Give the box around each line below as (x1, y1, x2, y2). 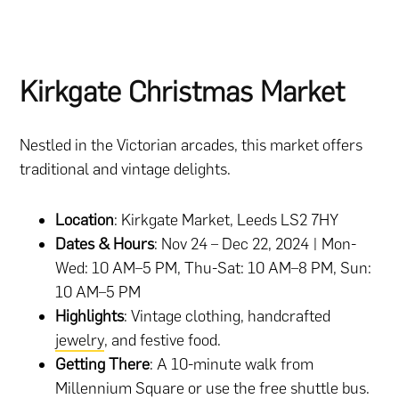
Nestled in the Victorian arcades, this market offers (20, 135, 363, 156)
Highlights (55, 306, 125, 327)
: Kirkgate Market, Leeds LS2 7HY (114, 210, 339, 231)
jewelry (55, 330, 105, 351)
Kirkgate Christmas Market (20, 75, 346, 110)
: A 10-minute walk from (150, 354, 314, 375)
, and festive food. (104, 330, 222, 351)
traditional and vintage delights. (20, 159, 232, 180)
